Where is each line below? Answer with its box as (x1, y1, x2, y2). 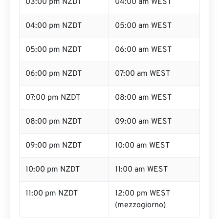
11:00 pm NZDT (25, 189, 78, 198)
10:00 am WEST (115, 141, 170, 151)
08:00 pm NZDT (25, 117, 82, 127)
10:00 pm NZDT (25, 165, 80, 175)
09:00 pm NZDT (25, 141, 82, 151)
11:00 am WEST (115, 165, 168, 175)
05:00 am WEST (115, 21, 172, 31)
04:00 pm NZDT (25, 21, 82, 31)
